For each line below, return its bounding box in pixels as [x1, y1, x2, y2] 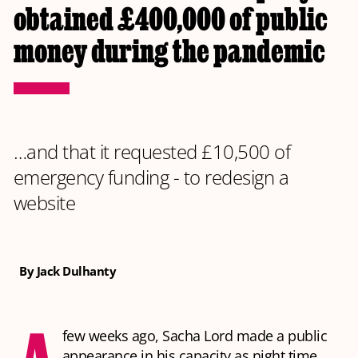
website [13, 189, 76, 217]
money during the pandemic [13, 32, 325, 69]
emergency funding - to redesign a [13, 164, 289, 191]
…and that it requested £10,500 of [13, 138, 291, 165]
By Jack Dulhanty [19, 263, 116, 280]
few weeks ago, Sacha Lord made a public [62, 326, 328, 346]
